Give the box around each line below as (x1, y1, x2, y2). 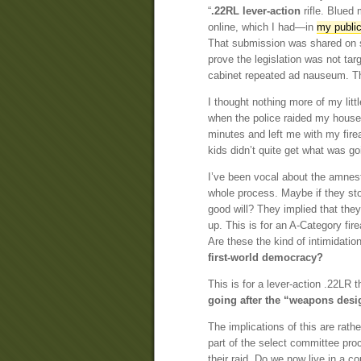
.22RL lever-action (211, 5, 301, 18)
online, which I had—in (208, 21, 317, 34)
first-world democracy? (208, 251, 323, 264)
